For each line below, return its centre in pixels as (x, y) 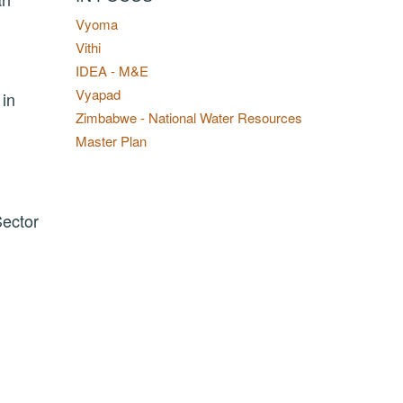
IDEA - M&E (112, 71)
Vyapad (98, 94)
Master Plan (111, 141)
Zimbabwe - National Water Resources (188, 117)
